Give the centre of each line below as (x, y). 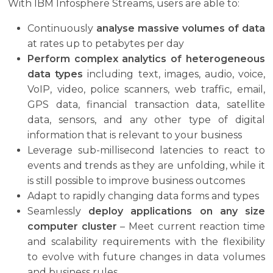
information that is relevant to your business (135, 135)
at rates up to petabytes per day (106, 43)
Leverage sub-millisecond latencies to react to (146, 150)
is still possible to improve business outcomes (136, 180)
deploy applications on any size (177, 211)
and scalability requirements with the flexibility (146, 241)
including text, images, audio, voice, (176, 74)
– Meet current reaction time (191, 226)
